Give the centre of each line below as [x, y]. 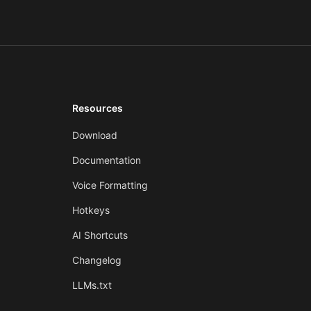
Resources [98, 108]
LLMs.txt [92, 285]
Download [95, 135]
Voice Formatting [110, 185]
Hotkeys [91, 210]
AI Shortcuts [100, 235]
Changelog [97, 260]
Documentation [107, 160]
